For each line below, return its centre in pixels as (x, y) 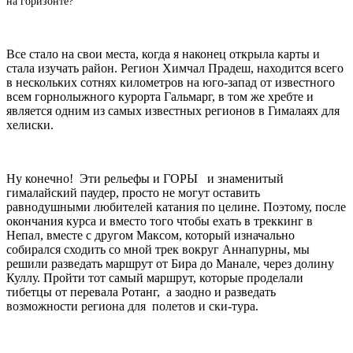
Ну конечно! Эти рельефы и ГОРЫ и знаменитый (145, 179)
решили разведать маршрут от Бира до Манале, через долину (170, 264)
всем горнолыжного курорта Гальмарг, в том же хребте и (160, 97)
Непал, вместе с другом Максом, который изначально (150, 236)
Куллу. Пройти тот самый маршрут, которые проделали (155, 278)
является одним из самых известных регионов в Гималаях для (173, 111)
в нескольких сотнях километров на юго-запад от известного (171, 83)
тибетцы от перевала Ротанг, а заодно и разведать (141, 292)
